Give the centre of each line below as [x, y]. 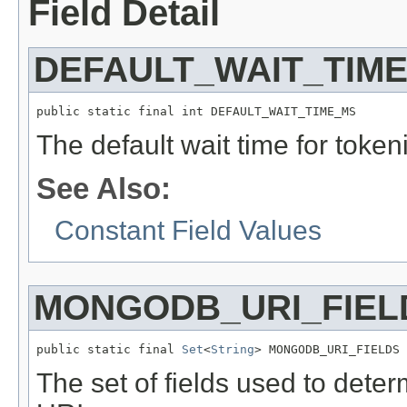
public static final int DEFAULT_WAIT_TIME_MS [196, 112]
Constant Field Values [188, 231]
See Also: [104, 189]
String [233, 350]
